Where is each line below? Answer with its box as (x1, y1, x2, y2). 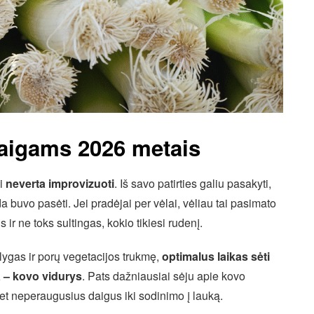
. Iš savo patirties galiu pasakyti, (114, 175, 271, 191)
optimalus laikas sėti (162, 247, 270, 264)
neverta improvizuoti (6, 175, 114, 191)
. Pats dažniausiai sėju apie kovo (82, 267, 245, 284)
